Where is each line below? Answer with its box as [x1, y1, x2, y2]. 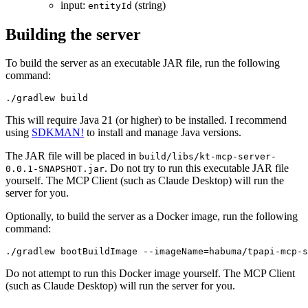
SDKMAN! [32, 126, 84, 139]
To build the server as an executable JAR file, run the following [5, 57, 280, 69]
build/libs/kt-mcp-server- [139, 151, 276, 162]
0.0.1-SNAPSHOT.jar [5, 164, 104, 175]
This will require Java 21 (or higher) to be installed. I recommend [5, 114, 287, 126]
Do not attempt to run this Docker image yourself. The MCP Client [5, 267, 295, 280]
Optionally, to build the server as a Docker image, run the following [5, 210, 298, 223]
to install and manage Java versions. [84, 126, 241, 139]
